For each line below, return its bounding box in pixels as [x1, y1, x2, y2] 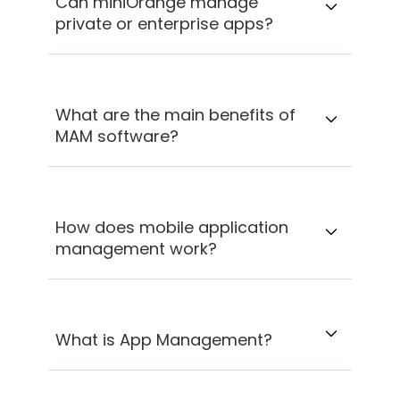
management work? [55, 237, 218, 261]
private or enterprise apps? [55, 12, 274, 36]
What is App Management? [55, 329, 273, 352]
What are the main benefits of [55, 104, 296, 127]
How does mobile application [55, 216, 289, 239]
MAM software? [55, 125, 179, 148]
